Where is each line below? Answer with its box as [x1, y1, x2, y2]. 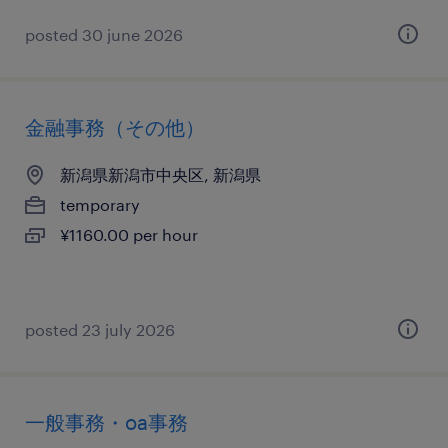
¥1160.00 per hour [60, 225, 198, 244]
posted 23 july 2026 [25, 320, 175, 339]
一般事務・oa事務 [25, 410, 188, 434]
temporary [60, 195, 140, 214]
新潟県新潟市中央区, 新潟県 [60, 165, 261, 184]
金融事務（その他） [25, 115, 205, 139]
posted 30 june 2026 [25, 25, 183, 44]
